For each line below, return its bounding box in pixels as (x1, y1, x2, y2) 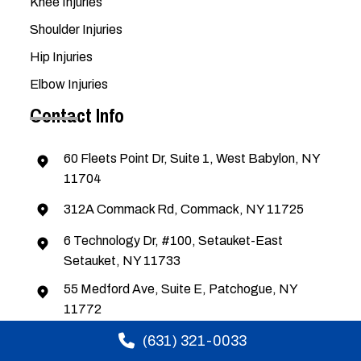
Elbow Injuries (30, 77, 109, 92)
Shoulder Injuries (30, 23, 123, 37)
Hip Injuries (30, 50, 93, 64)
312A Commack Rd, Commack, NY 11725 (64, 202, 305, 217)
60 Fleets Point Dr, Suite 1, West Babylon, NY (64, 151, 321, 166)
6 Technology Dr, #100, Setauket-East (64, 234, 284, 248)
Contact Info (30, 102, 125, 129)
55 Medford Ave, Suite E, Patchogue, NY (64, 282, 298, 297)
